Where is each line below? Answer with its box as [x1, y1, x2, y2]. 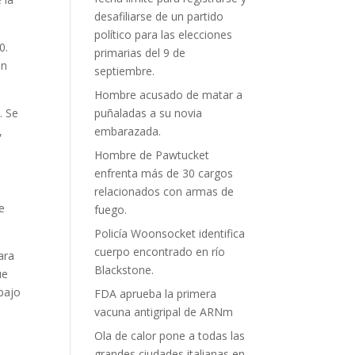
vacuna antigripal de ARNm [94, 304, 234, 319]
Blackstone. [94, 262, 155, 277]
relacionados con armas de [94, 184, 235, 199]
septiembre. [94, 63, 155, 78]
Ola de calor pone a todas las [94, 328, 246, 343]
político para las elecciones [94, 27, 233, 42]
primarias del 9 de [94, 45, 186, 60]
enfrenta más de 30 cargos [94, 166, 234, 181]
